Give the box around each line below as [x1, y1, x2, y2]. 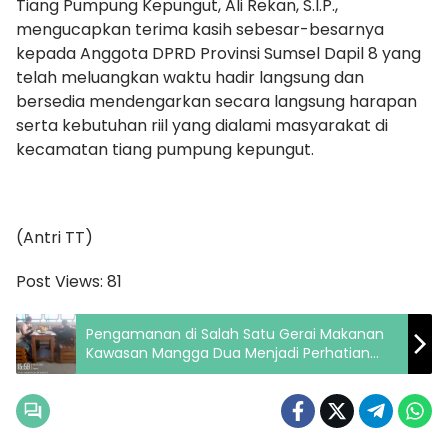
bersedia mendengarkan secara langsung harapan [16, 89, 417, 113]
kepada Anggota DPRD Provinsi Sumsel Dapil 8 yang [16, 41, 421, 65]
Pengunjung [86, 361, 169, 382]
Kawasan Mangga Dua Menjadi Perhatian [86, 342, 370, 363]
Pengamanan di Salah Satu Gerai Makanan [86, 323, 384, 344]
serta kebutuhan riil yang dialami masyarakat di [16, 113, 388, 137]
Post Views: [16, 269, 103, 293]
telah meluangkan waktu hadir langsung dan [16, 65, 364, 89]
